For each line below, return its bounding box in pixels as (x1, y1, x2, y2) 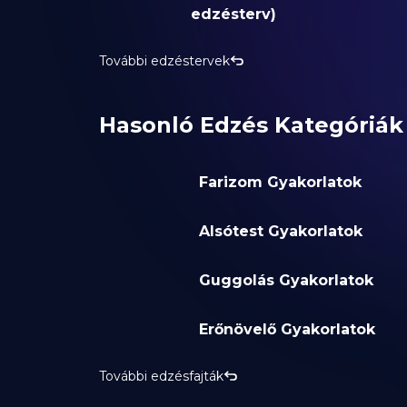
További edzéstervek (98, 53, 230, 70)
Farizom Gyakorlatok (198, 174, 362, 192)
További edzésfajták (98, 368, 223, 385)
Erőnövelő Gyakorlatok (198, 321, 375, 339)
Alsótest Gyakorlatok (198, 223, 362, 241)
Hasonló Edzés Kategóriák (98, 112, 403, 139)
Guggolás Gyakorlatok (198, 272, 373, 290)
